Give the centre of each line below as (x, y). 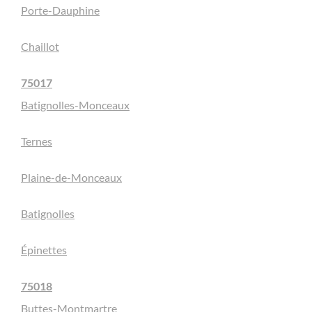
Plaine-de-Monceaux (71, 178)
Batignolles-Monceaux (75, 105)
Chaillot (40, 47)
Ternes (37, 141)
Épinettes (44, 250)
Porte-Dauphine (60, 10)
